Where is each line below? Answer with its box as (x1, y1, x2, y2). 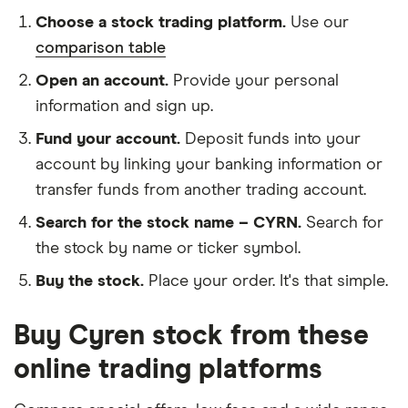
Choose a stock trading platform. (36, 14, 286, 31)
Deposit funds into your (185, 130, 361, 148)
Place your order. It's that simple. (148, 272, 388, 290)
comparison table (36, 39, 166, 56)
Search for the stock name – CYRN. (36, 214, 301, 231)
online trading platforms (14, 355, 322, 383)
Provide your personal (173, 72, 339, 89)
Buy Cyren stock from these (14, 321, 369, 350)
